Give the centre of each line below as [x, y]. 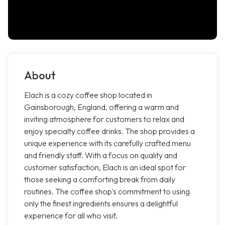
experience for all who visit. [71, 216]
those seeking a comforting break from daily [100, 180]
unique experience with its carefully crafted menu [107, 143]
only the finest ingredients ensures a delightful [101, 204]
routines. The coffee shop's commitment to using [107, 192]
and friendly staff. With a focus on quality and [101, 155]
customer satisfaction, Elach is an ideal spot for [105, 167]
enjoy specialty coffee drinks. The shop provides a [109, 131]
